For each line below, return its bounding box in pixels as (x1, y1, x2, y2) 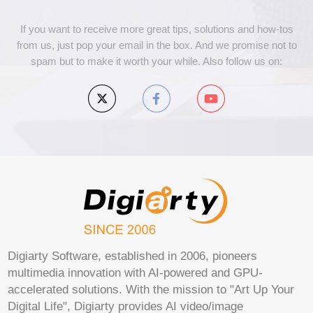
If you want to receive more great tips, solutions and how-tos (20, 23, 293, 35)
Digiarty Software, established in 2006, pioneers (8, 249, 258, 263)
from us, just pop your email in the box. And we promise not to (16, 39, 297, 51)
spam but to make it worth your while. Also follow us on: (31, 55, 282, 67)
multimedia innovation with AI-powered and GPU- (8, 266, 263, 279)
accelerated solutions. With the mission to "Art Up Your (8, 283, 295, 296)
